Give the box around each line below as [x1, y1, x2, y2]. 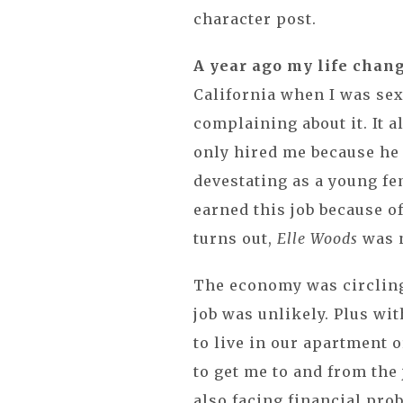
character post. [193, 10, 322, 28]
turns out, [193, 229, 278, 247]
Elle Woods [277, 229, 359, 247]
